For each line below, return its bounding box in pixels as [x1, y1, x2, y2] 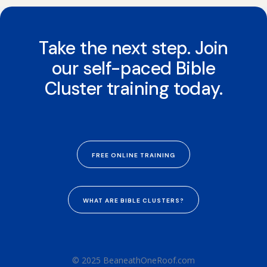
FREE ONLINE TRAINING [91, 151, 175, 159]
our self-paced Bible [51, 56, 215, 80]
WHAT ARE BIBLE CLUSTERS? [82, 196, 184, 204]
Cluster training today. [44, 76, 223, 100]
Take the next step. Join [39, 36, 228, 60]
